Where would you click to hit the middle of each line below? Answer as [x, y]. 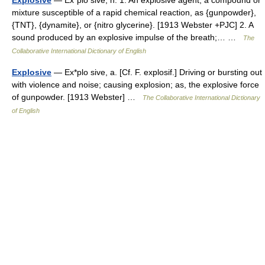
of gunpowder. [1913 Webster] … [77, 97]
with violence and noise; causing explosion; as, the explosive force [135, 85]
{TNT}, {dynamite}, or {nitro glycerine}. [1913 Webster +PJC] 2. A [132, 25]
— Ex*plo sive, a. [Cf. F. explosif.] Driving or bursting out [157, 72]
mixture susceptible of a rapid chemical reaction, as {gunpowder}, [134, 12]
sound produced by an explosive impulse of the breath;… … [127, 37]
